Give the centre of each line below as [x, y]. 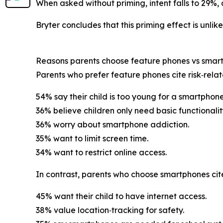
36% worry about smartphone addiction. [112, 124]
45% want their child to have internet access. [121, 196]
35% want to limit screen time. [92, 138]
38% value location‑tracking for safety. [110, 210]
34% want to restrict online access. [101, 152]
